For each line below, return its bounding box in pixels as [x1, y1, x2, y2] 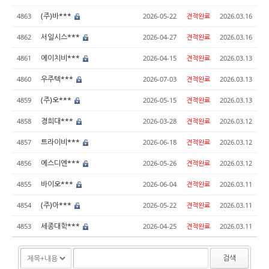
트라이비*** [41, 137, 82, 147]
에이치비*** [41, 53, 82, 63]
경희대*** [41, 116, 75, 126]
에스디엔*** [41, 158, 82, 168]
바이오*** [41, 179, 75, 189]
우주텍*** [41, 74, 75, 84]
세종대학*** [41, 221, 82, 231]
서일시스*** [41, 32, 82, 42]
